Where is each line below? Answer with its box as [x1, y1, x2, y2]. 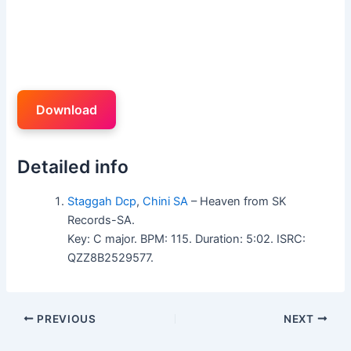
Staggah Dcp [67, 194, 137, 208]
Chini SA [143, 194, 189, 208]
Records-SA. [67, 212, 136, 227]
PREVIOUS [34, 312, 96, 325]
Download [36, 101, 98, 118]
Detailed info [17, 156, 129, 178]
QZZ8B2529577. [67, 250, 154, 265]
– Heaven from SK [188, 194, 288, 208]
